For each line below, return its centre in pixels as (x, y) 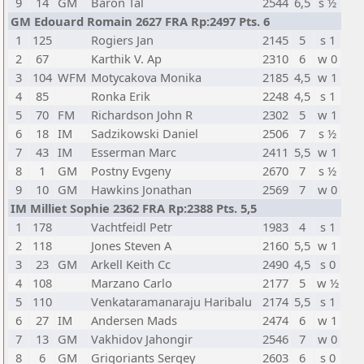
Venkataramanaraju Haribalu (171, 301)
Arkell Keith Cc (131, 264)
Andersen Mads (134, 320)
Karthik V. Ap (126, 58)
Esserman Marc (134, 152)
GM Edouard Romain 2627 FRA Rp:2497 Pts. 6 (140, 21)
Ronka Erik (121, 96)
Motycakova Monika (146, 77)
